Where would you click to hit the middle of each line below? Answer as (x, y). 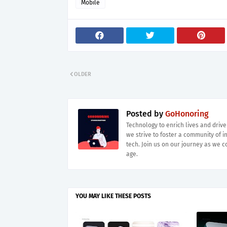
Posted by (145, 114)
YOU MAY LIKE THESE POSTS (113, 196)
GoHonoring (186, 114)
